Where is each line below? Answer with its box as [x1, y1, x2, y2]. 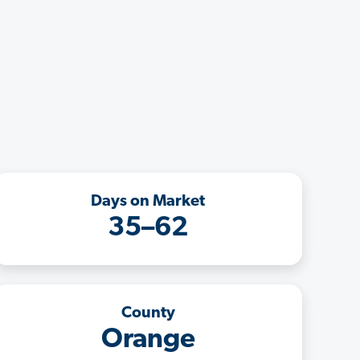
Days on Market [91, 193, 205, 210]
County [121, 305, 175, 321]
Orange [100, 325, 195, 354]
